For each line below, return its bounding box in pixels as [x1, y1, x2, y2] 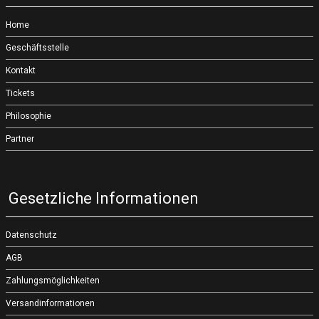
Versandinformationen [6, 298, 95, 308]
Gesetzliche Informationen [9, 189, 199, 207]
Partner [6, 134, 34, 144]
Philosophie [6, 111, 51, 121]
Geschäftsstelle [6, 43, 69, 53]
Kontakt [6, 66, 36, 75]
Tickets [6, 88, 35, 98]
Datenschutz [6, 230, 57, 240]
